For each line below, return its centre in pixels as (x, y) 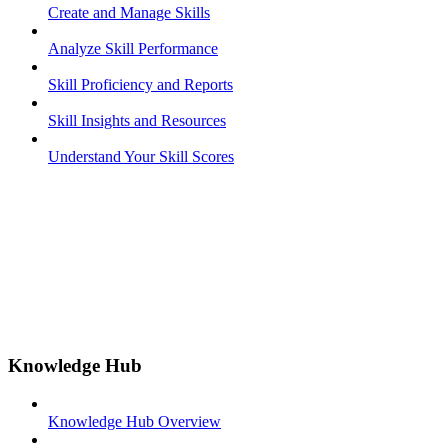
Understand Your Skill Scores (141, 156)
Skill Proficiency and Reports (140, 84)
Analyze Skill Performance (133, 48)
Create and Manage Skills (129, 12)
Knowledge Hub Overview (134, 422)
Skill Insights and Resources (137, 120)
